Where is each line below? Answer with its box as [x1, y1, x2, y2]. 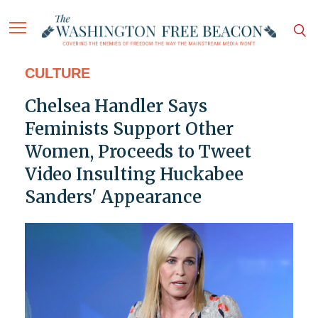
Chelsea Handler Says [24, 95, 207, 118]
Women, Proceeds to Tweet [24, 141, 251, 163]
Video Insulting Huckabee [24, 163, 243, 186]
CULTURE [24, 65, 90, 82]
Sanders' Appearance [24, 186, 202, 209]
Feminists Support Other [24, 118, 234, 141]
